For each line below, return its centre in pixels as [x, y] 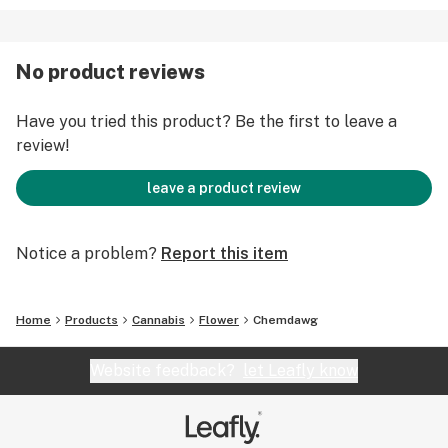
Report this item [224, 253]
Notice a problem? [86, 253]
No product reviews [110, 72]
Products [91, 320]
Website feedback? [166, 370]
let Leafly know [300, 370]
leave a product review [224, 188]
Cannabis [158, 320]
